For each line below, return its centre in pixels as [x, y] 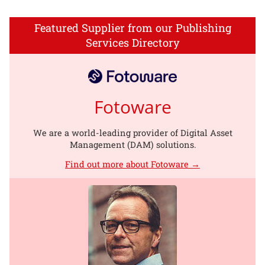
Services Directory [132, 42]
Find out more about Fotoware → [132, 164]
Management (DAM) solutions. [132, 144]
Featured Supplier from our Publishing [132, 28]
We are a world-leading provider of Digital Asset [132, 132]
